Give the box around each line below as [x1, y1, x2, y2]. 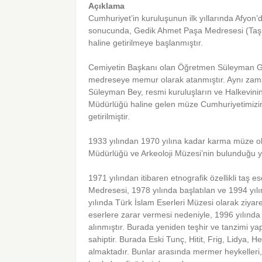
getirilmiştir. [88, 112, 130, 122]
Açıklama [88, 1, 125, 11]
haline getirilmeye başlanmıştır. [88, 38, 204, 48]
